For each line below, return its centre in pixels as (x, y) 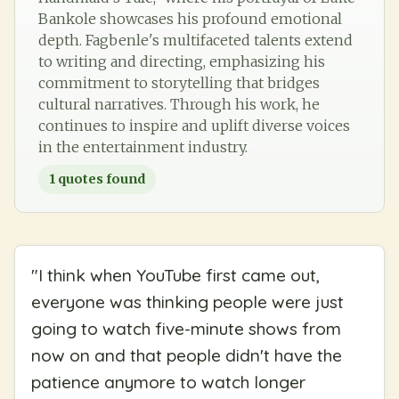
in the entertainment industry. (143, 147)
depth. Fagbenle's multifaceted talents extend (195, 40)
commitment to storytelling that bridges (179, 82)
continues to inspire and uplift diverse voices (194, 125)
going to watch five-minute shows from (186, 328)
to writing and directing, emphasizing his (182, 61)
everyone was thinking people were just (187, 301)
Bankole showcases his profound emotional (190, 18)
